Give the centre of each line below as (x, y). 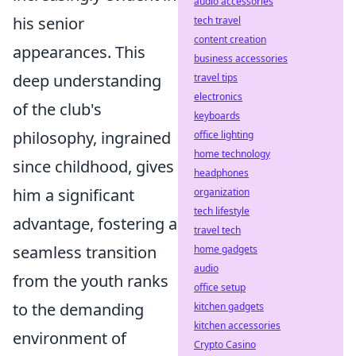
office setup (220, 287)
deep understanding (87, 81)
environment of (70, 338)
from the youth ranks (91, 281)
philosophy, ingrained (92, 138)
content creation (230, 39)
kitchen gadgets (229, 306)
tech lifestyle (222, 211)
